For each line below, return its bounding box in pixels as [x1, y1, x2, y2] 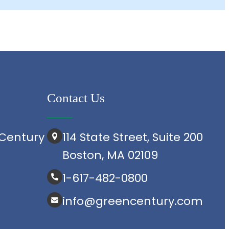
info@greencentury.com [62, 193, 203, 210]
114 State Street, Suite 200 [62, 129, 203, 146]
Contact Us [47, 91, 105, 105]
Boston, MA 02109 [62, 147, 158, 164]
